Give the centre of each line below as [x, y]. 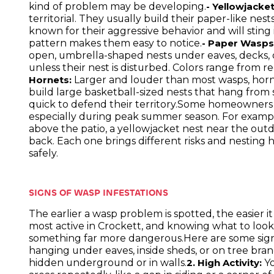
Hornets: [50, 80]
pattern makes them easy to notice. [116, 43]
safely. [44, 154]
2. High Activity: [224, 263]
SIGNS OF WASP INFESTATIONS [99, 192]
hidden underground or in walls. [108, 262]
